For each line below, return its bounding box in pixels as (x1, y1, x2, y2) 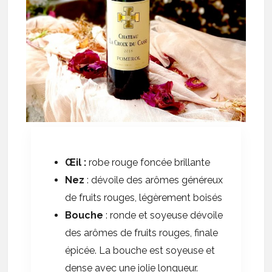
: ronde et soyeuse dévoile (103, 209, 223, 221)
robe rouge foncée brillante (89, 156, 211, 168)
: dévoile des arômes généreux (84, 174, 223, 186)
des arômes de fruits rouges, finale (65, 226, 219, 239)
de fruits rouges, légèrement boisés (65, 191, 223, 203)
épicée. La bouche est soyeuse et (65, 244, 216, 256)
